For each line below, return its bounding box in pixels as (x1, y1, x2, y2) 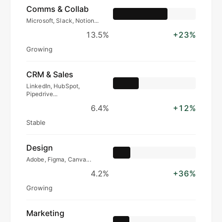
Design (26, 142, 53, 153)
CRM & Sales (26, 69, 73, 79)
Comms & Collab (26, 3, 89, 14)
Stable (26, 118, 46, 126)
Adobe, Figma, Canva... (26, 155, 91, 163)
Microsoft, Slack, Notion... (26, 16, 99, 24)
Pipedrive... (26, 90, 58, 98)
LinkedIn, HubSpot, (26, 82, 80, 90)
